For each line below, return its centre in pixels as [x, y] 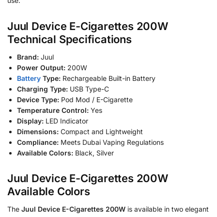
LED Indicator [66, 121]
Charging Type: [42, 89]
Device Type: [38, 99]
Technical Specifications [70, 39]
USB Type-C [88, 89]
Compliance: [38, 142]
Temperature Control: [53, 110]
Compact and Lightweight [101, 131]
